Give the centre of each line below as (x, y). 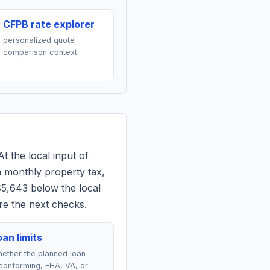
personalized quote (39, 40)
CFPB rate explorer (49, 24)
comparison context (40, 52)
